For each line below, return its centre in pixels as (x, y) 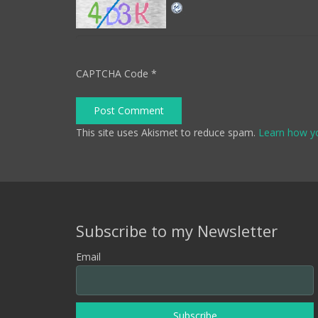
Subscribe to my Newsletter (177, 230)
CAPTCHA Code (112, 73)
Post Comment (129, 111)
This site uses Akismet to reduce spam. (167, 133)
